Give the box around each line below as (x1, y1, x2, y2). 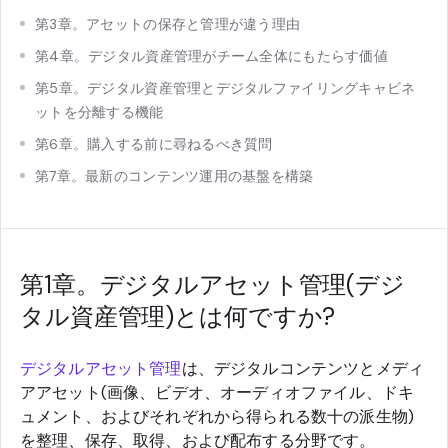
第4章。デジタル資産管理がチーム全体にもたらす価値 (35, 46, 388, 65)
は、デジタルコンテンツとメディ (181, 357, 425, 379)
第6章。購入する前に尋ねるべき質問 (35, 134, 273, 153)
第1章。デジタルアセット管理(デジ (20, 268, 405, 300)
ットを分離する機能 (35, 102, 164, 121)
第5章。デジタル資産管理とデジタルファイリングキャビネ (35, 78, 416, 97)
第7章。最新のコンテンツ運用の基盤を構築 (35, 166, 314, 185)
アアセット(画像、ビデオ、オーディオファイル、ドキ (20, 381, 415, 403)
